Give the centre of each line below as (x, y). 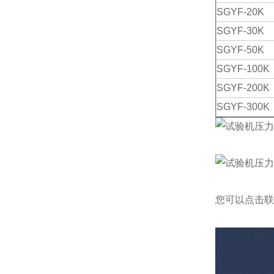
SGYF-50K (240, 50)
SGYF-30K (240, 31)
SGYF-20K (240, 12)
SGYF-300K (243, 107)
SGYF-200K (243, 88)
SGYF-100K (243, 69)
